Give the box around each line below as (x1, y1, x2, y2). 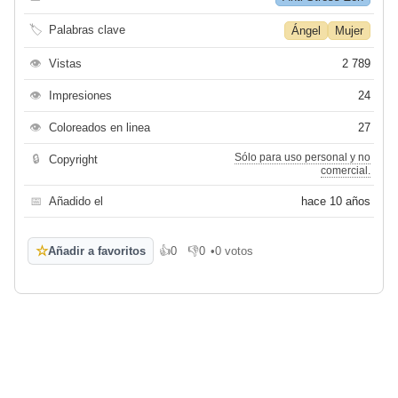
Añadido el (49, 195, 103, 209)
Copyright (49, 153, 98, 167)
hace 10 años (301, 195, 370, 209)
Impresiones (49, 89, 112, 103)
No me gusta (187, 251, 253, 265)
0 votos (215, 244, 253, 259)
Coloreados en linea (49, 121, 150, 135)
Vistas (49, 57, 82, 71)
